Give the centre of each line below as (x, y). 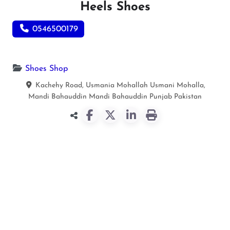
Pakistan (188, 97)
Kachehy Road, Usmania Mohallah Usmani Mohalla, (121, 85)
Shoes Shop (46, 69)
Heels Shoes (115, 7)
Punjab (161, 97)
